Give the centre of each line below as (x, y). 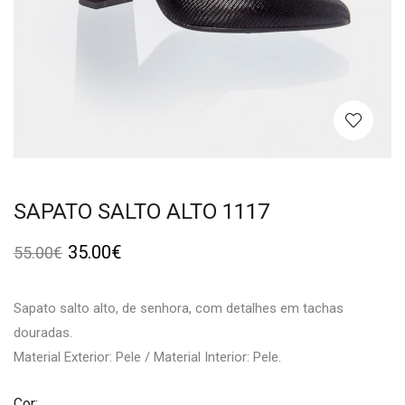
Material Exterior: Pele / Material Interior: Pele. (147, 357)
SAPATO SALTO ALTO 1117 (141, 212)
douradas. (43, 333)
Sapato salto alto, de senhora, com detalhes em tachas (179, 308)
